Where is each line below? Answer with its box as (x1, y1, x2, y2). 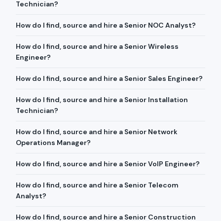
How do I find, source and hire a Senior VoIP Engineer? (16, 159, 200, 168)
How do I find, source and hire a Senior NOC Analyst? (16, 21, 196, 30)
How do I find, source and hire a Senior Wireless (16, 42, 179, 51)
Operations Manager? (16, 138, 91, 147)
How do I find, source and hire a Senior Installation (16, 95, 188, 104)
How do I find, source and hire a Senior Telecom (16, 181, 179, 189)
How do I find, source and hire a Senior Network (16, 127, 178, 136)
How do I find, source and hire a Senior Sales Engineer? (16, 74, 203, 83)
